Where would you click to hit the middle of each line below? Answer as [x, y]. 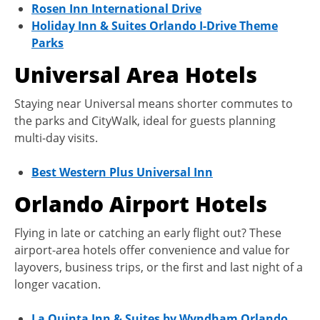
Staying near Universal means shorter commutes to [154, 103]
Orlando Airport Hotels [141, 204]
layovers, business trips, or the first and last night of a [159, 267]
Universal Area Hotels [136, 74]
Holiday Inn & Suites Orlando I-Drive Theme [155, 25]
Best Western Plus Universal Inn [122, 172]
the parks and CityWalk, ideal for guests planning [145, 120]
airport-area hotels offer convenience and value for [152, 250]
